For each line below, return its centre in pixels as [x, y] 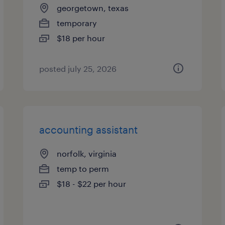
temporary [77, 23]
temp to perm [83, 168]
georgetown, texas [93, 8]
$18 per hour [81, 38]
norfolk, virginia [87, 153]
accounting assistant [89, 130]
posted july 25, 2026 [78, 69]
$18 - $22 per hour [92, 184]
